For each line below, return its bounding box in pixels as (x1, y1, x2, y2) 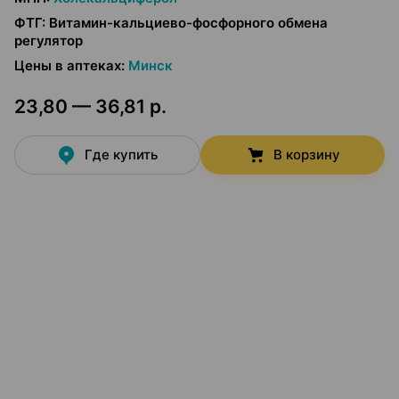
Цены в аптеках (14, 57, 121, 74)
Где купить (85, 146, 159, 163)
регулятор (14, 32, 83, 49)
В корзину (273, 146, 340, 163)
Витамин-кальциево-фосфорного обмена (49, 14, 328, 31)
